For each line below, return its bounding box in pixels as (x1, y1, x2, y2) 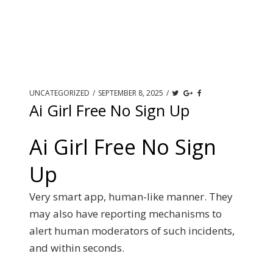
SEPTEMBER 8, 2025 (98, 88, 163, 98)
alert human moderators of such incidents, (29, 224, 235, 238)
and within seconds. (29, 241, 124, 255)
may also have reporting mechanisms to (29, 207, 222, 221)
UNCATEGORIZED (29, 88, 91, 98)
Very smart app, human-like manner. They (29, 190, 233, 204)
